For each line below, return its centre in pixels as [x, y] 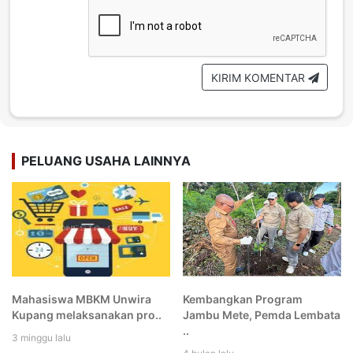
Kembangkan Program [243, 299]
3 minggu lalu [41, 337]
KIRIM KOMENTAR [259, 77]
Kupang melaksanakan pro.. [87, 314]
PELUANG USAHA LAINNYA [106, 160]
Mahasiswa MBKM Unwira [82, 299]
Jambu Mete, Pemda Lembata [262, 314]
